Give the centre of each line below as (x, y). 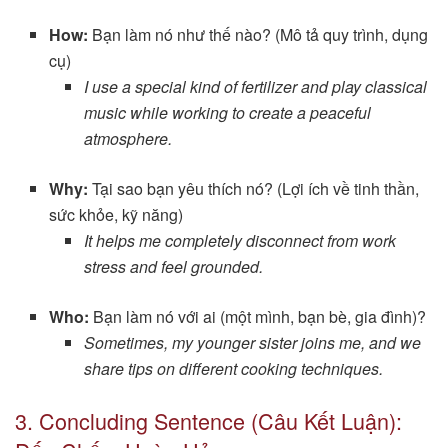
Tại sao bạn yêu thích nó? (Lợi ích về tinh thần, (254, 188)
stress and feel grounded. (173, 266)
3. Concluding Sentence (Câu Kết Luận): (208, 420)
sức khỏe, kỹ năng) (116, 214)
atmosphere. (127, 138)
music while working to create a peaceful (227, 112)
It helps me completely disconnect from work (239, 240)
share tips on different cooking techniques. (233, 368)
